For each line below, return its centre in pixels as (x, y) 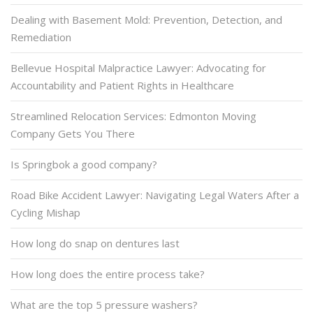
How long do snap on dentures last (95, 243)
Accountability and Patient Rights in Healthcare (122, 85)
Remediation (41, 37)
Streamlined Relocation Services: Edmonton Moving (133, 116)
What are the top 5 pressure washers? (104, 304)
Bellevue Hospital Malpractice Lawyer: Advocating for (138, 67)
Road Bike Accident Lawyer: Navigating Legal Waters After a (155, 195)
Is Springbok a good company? (84, 164)
